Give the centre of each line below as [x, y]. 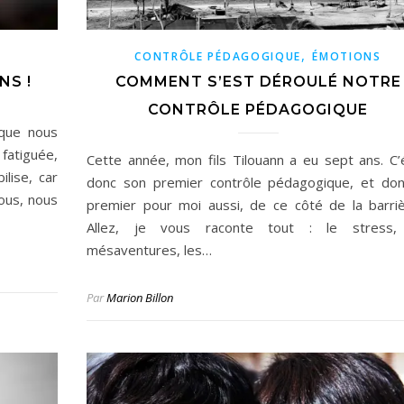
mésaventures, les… [149, 250]
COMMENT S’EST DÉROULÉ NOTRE [258, 82]
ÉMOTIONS [347, 57]
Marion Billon [140, 298]
